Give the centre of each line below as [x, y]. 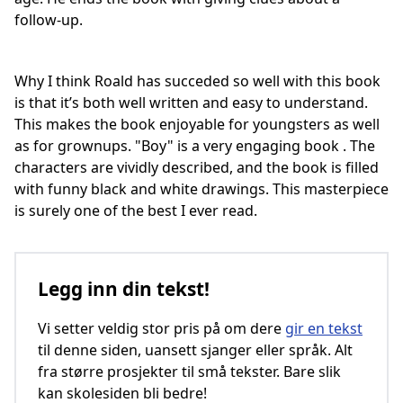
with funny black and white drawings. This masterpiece [201, 189]
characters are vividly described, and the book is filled [197, 167]
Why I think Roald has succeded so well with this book [197, 81]
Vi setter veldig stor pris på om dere [161, 328]
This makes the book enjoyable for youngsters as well [197, 124]
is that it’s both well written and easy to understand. [191, 103]
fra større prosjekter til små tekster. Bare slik [189, 372]
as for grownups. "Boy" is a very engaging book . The [195, 146]
